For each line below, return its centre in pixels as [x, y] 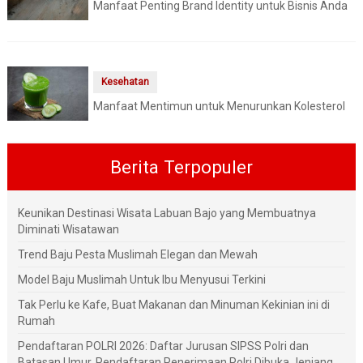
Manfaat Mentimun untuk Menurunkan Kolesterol [219, 107]
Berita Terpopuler [181, 167]
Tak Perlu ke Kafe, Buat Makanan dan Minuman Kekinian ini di [173, 304]
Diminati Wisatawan [68, 229]
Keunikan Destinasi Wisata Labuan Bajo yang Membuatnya [167, 213]
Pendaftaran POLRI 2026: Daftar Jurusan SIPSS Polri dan [163, 346]
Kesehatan [125, 82]
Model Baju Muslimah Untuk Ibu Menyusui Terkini [141, 279]
